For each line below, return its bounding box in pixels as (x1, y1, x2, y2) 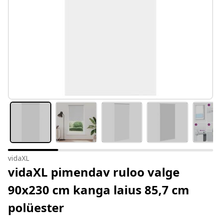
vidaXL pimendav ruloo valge (8, 164, 180, 181)
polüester (8, 199, 64, 216)
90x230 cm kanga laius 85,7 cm (8, 182, 189, 198)
